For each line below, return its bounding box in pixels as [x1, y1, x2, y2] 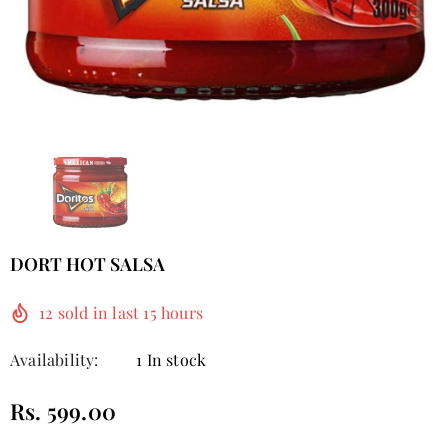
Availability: [10, 349, 99, 370]
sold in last [57, 302, 140, 323]
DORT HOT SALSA [10, 252, 165, 276]
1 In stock [136, 349, 207, 370]
